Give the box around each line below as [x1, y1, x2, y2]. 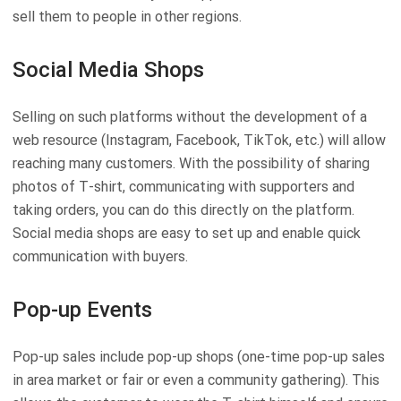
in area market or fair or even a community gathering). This [13, 371, 380, 389]
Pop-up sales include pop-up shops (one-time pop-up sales [13, 348, 385, 366]
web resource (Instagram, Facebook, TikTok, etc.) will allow [13, 132, 386, 149]
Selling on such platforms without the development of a [13, 108, 367, 126]
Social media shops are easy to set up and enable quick [13, 225, 361, 243]
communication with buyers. [13, 248, 188, 266]
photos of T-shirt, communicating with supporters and [13, 178, 354, 196]
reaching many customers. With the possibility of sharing [13, 155, 370, 173]
